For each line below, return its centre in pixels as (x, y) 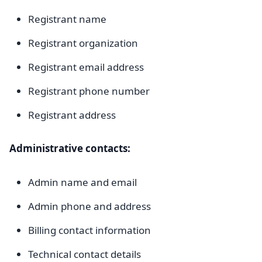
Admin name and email (82, 182)
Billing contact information (89, 230)
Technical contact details (85, 254)
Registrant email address (86, 67)
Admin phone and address (89, 206)
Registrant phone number (89, 91)
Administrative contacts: (70, 148)
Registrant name (67, 19)
